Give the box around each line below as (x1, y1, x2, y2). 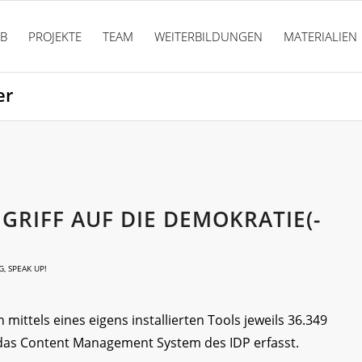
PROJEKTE (28, 28, 82, 44)
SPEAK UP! (8, 263, 47, 274)
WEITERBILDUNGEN (154, 28, 263, 44)
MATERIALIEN (284, 28, 358, 44)
